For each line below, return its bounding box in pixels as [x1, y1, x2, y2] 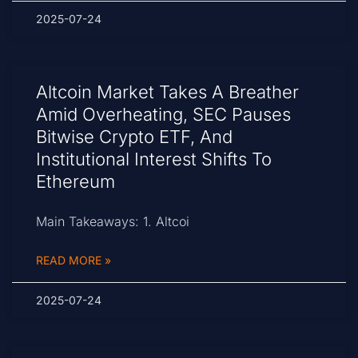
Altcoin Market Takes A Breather [36, 82, 299, 103]
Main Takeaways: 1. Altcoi [36, 213, 189, 230]
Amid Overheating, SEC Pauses [36, 104, 291, 125]
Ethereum [36, 171, 115, 193]
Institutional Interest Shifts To [36, 149, 272, 170]
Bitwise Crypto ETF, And [36, 126, 233, 148]
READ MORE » [36, 253, 111, 268]
